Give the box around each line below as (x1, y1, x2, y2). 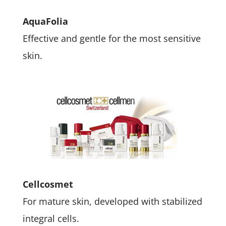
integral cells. (22, 212, 79, 224)
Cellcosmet (22, 178, 73, 190)
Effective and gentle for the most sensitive (22, 32, 201, 44)
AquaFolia (22, 15, 68, 27)
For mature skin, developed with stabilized (22, 195, 202, 207)
